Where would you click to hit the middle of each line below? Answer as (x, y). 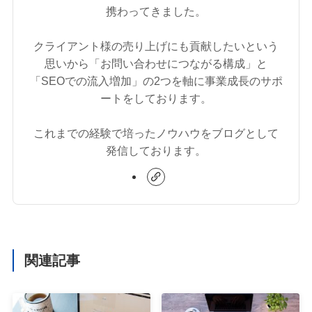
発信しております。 (156, 150)
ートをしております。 (156, 98)
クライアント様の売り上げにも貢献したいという (156, 46)
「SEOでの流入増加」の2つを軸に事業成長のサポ (156, 80)
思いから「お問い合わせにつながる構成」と (156, 63)
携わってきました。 (156, 11)
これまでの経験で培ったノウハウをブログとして (156, 133)
